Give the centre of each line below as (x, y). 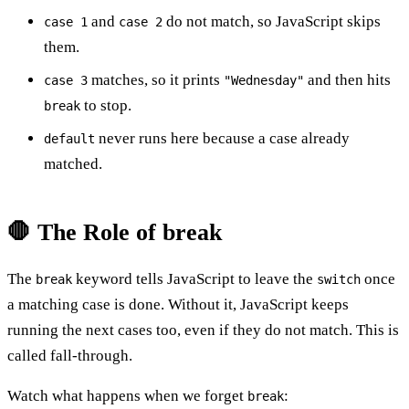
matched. (73, 163)
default (69, 138)
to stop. (106, 105)
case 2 (141, 21)
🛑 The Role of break (115, 232)
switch (339, 279)
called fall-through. (70, 355)
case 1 (66, 21)
